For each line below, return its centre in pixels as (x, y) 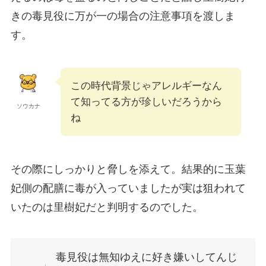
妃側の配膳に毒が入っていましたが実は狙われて (128, 189)
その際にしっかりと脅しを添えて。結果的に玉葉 (128, 170)
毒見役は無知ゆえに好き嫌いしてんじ (147, 257)
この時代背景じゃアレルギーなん (146, 86)
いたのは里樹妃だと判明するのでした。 (107, 208)
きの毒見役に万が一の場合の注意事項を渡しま (123, 16)
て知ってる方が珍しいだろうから (146, 102)
